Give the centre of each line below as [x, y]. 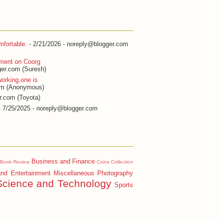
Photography [115, 173]
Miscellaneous [74, 173]
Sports [124, 185]
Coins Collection [115, 162]
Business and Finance [63, 162]
